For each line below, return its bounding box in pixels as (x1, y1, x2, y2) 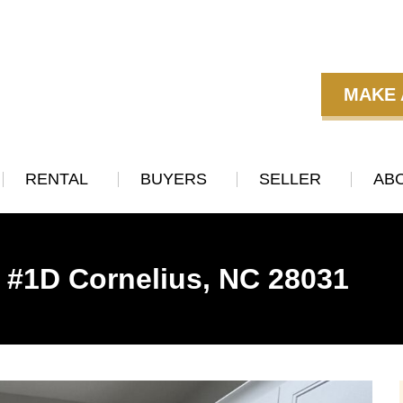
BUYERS (139, 170, 207, 188)
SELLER (259, 170, 322, 188)
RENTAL (24, 170, 88, 188)
